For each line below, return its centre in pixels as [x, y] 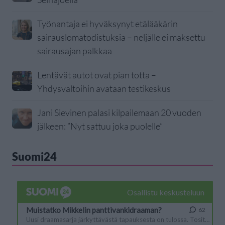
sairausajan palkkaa [75, 51]
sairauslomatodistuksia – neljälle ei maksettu [121, 37]
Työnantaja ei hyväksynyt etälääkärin [107, 24]
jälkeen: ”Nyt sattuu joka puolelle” [100, 126]
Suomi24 [34, 157]
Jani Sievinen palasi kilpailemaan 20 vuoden [119, 113]
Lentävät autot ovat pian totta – [97, 75]
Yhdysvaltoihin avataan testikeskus [104, 89]
